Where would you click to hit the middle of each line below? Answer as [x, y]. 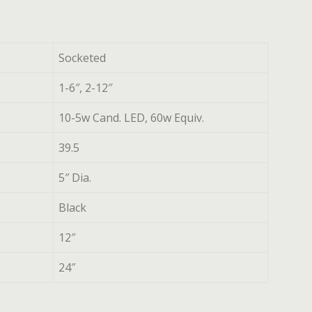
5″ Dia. [75, 178]
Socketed [83, 58]
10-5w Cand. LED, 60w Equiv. [132, 118]
